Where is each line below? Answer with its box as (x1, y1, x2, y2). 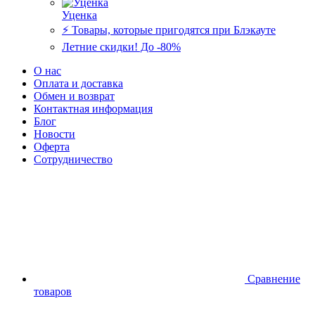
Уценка (62, 8, 97, 21)
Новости (34, 127, 75, 140)
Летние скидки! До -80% (62, 40, 181, 53)
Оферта (34, 140, 70, 153)
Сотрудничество (34, 153, 112, 165)
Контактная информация (34, 102, 153, 115)
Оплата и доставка (34, 77, 123, 89)
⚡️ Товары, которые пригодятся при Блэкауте (62, 23, 276, 36)
